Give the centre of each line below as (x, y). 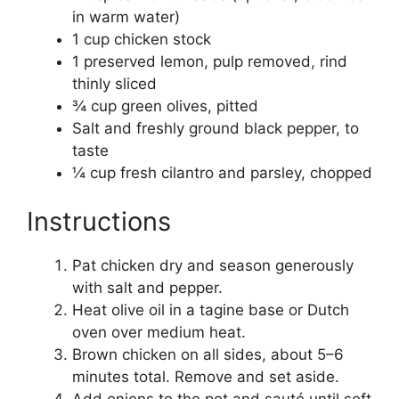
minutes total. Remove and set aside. (206, 377)
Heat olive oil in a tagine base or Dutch (211, 310)
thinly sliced (114, 83)
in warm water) (126, 16)
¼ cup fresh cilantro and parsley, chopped (222, 172)
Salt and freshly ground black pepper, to (216, 128)
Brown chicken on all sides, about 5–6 (208, 355)
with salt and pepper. (147, 288)
